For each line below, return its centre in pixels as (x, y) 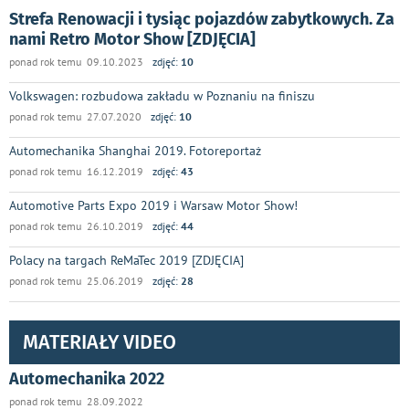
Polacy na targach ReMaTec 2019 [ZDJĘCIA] (126, 259)
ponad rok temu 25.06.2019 (76, 280)
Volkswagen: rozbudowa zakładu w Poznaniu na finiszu (162, 95)
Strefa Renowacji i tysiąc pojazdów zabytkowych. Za (202, 19)
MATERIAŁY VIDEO (100, 342)
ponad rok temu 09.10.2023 (76, 61)
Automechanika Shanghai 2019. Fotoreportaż (135, 150)
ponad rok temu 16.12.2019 (76, 171)
